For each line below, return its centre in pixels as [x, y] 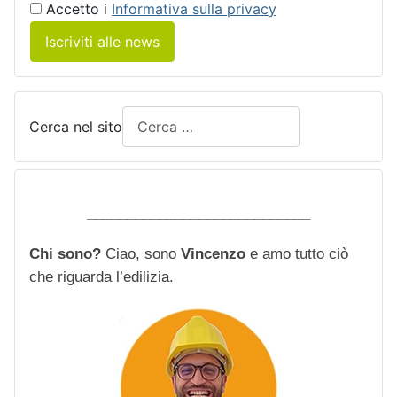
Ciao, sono [143, 253]
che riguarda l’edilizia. [101, 276]
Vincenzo [213, 253]
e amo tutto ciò [297, 253]
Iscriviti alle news [102, 42]
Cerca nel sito [76, 127]
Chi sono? [67, 253]
